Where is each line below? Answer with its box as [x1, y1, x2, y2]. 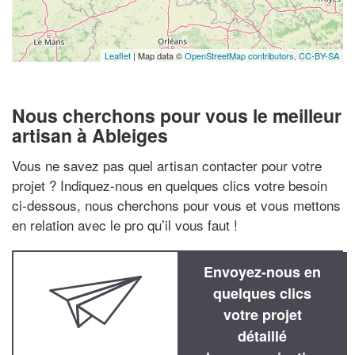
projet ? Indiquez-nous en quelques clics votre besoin [12, 174, 327, 195]
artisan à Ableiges [12, 122, 168, 148]
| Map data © [131, 49, 185, 62]
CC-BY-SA [299, 49, 339, 62]
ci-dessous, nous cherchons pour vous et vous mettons [12, 194, 341, 215]
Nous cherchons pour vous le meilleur [12, 102, 342, 128]
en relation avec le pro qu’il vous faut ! [12, 214, 238, 235]
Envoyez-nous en [204, 261, 321, 282]
